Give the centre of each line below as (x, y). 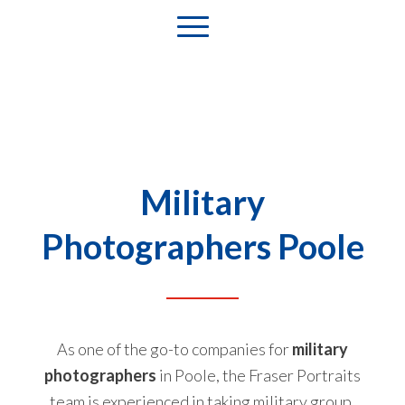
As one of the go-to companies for (174, 348)
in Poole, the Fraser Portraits (259, 375)
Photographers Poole (202, 245)
